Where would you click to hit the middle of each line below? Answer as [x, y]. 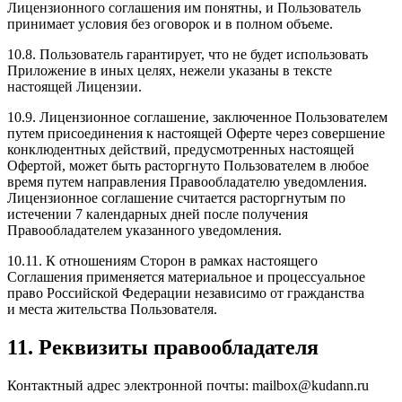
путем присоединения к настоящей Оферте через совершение [196, 134]
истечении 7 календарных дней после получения [157, 214]
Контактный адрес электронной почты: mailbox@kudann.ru [188, 385]
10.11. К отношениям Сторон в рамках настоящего [162, 261]
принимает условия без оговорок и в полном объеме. [170, 24]
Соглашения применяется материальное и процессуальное [186, 277]
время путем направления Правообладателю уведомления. [187, 182]
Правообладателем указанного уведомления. [144, 231]
